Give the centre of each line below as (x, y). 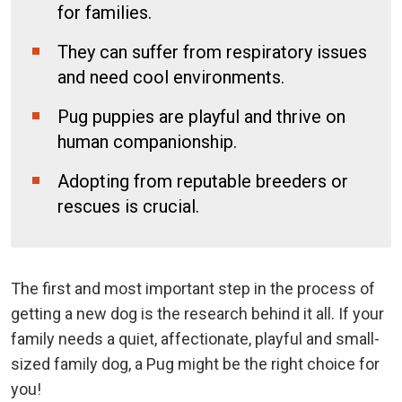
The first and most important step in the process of (193, 288)
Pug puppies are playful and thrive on (201, 116)
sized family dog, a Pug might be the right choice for (195, 363)
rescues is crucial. (128, 206)
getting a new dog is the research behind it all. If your (197, 313)
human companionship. (147, 141)
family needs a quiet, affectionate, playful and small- (195, 338)
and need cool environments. (171, 77)
